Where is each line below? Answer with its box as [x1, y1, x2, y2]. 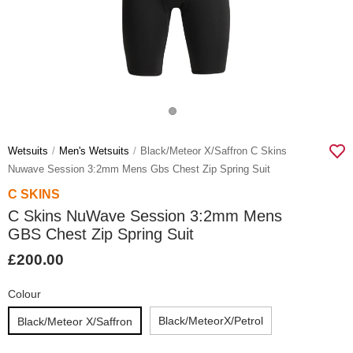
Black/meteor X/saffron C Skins [140, 146, 287, 157]
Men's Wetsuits [59, 146, 129, 157]
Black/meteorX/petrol [158, 314, 263, 327]
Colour [8, 288, 41, 300]
